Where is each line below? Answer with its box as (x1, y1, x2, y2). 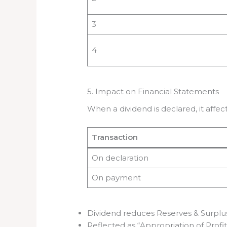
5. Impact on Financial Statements (87, 86, 219, 96)
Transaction (91, 132, 138, 142)
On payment (91, 173, 141, 183)
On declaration (91, 153, 148, 163)
